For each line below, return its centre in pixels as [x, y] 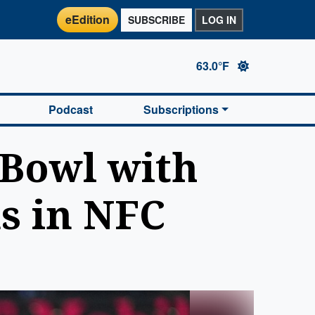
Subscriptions [181, 109]
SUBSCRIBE [156, 19]
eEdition [88, 19]
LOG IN [219, 19]
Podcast [70, 109]
